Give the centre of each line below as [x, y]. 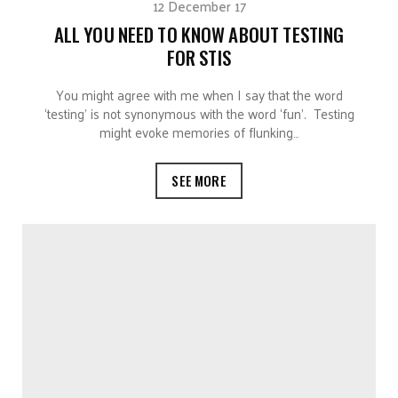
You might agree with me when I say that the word [199, 94]
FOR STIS [199, 57]
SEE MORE [199, 180]
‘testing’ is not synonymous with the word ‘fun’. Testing [199, 113]
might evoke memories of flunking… [199, 131]
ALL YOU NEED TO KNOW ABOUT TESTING [199, 34]
